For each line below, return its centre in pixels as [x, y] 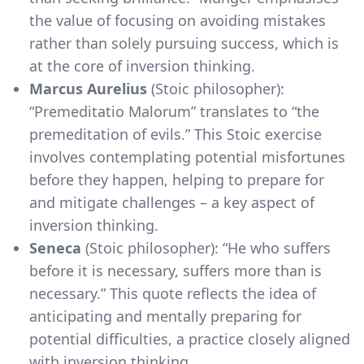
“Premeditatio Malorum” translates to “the [174, 111]
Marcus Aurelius [88, 88]
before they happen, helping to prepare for [177, 179]
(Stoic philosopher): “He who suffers [206, 247]
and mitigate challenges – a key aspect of [172, 202]
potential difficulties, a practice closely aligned [190, 338]
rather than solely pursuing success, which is [184, 43]
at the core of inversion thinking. [142, 65]
